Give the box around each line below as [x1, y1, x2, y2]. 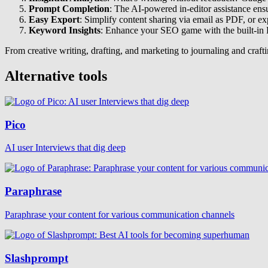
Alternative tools [5, 68, 107, 84]
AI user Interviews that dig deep [5, 142, 126, 153]
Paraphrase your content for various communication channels [5, 209, 234, 220]
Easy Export [29, 14, 80, 25]
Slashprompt [5, 251, 68, 264]
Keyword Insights [29, 25, 100, 36]
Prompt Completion [29, 4, 109, 14]
